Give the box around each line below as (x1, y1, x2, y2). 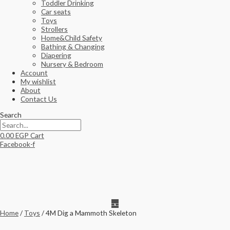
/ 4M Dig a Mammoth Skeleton (40, 208, 137, 217)
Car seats (41, 7, 71, 16)
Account (21, 68, 48, 78)
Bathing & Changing (41, 42, 105, 51)
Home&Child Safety (41, 33, 102, 43)
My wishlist (21, 77, 56, 86)
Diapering (41, 51, 71, 60)
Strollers (41, 25, 68, 34)
